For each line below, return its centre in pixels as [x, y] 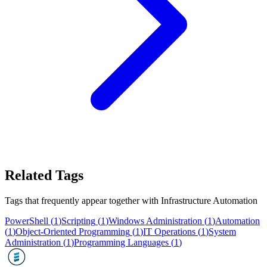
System [222, 232]
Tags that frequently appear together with [83, 201]
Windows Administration [155, 221]
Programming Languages [121, 243]
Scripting [78, 221]
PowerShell [27, 221]
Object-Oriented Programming [73, 232]
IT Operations [169, 232]
